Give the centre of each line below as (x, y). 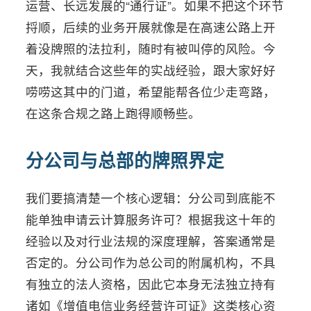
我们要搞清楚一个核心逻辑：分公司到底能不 (151, 197)
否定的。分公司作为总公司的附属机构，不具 (151, 262)
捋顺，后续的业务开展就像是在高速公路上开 (151, 27)
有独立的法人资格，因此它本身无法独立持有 (151, 284)
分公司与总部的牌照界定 (125, 160)
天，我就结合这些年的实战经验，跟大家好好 (151, 70)
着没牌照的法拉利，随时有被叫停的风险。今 (151, 48)
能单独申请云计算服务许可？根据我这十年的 (151, 219)
